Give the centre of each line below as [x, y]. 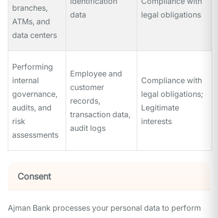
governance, [35, 94]
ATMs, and [31, 22]
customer [87, 87]
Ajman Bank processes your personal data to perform [104, 208]
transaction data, [100, 115]
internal [26, 81]
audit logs [88, 128]
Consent [34, 177]
